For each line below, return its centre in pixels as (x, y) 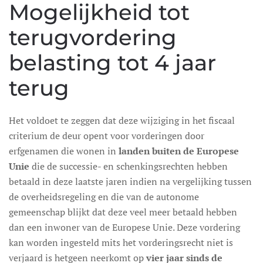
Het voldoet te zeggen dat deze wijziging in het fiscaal (122, 120)
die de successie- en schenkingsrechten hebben (129, 166)
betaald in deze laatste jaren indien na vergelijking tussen (130, 181)
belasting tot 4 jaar (112, 63)
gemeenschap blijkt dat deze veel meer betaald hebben (123, 212)
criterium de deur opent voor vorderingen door (107, 136)
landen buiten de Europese (179, 151)
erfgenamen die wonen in (64, 151)
